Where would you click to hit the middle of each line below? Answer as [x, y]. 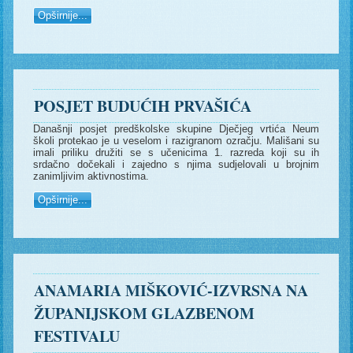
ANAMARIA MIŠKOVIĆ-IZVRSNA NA [171, 291]
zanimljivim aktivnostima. [91, 176]
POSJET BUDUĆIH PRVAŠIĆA [143, 106]
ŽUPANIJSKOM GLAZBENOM [145, 314]
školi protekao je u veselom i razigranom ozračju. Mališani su [176, 141]
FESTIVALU [77, 336]
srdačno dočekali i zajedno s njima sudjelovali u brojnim [176, 165]
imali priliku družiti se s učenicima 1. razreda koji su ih [176, 153]
